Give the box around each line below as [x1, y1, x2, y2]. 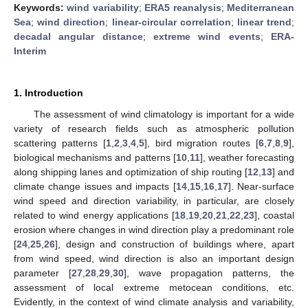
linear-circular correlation [111, 16, 231, 27]
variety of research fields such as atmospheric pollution [14, 122, 294, 134]
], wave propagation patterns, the [123, 267, 295, 278]
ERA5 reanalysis [144, 1, 221, 13]
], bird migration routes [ [144, 137, 259, 148]
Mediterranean [227, 1, 295, 13]
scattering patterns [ [14, 137, 106, 148]
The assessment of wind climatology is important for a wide [33, 108, 294, 120]
